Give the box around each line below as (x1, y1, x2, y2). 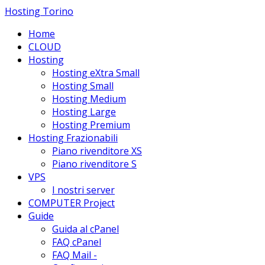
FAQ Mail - (52, 248, 97, 261)
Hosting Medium (52, 92, 126, 105)
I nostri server (52, 183, 115, 196)
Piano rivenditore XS (52, 144, 142, 157)
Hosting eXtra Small (52, 66, 140, 79)
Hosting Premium (52, 118, 130, 131)
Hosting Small (52, 79, 114, 92)
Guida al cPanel (52, 222, 119, 235)
